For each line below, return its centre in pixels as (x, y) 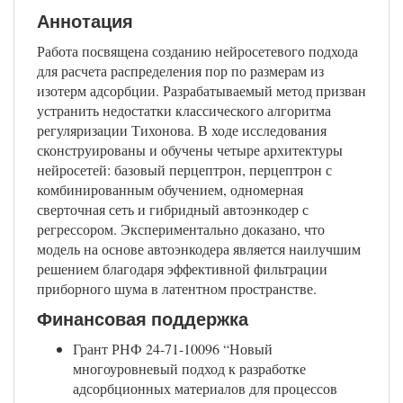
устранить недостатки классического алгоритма (184, 111)
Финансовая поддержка (143, 320)
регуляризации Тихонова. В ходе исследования (182, 130)
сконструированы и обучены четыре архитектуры (190, 150)
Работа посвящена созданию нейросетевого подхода (197, 51)
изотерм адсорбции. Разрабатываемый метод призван (201, 91)
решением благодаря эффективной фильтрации (182, 269)
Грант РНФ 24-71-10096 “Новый (173, 349)
